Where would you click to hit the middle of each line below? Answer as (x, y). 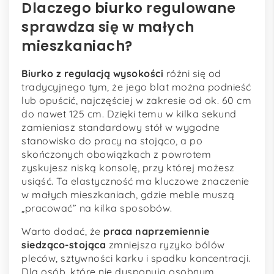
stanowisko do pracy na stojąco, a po (112, 141)
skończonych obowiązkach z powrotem (116, 154)
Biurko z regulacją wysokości (92, 74)
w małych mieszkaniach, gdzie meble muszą (128, 195)
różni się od (192, 74)
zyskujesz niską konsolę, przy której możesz (128, 168)
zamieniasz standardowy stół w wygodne (121, 128)
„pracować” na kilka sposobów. (97, 208)
